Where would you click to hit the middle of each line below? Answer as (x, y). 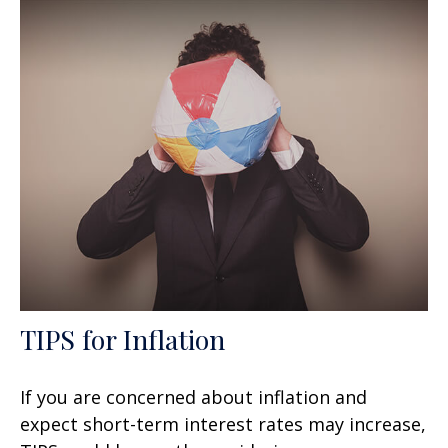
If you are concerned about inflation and (193, 397)
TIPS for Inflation (122, 339)
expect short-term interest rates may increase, (223, 424)
